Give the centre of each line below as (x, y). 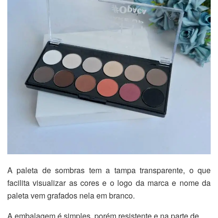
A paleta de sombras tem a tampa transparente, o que (109, 170)
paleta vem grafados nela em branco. (71, 196)
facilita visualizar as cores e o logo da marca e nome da (109, 183)
